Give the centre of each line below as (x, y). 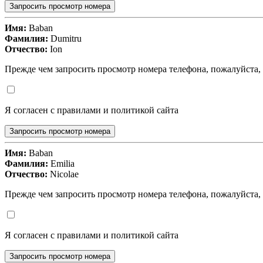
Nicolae (63, 174)
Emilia (61, 164)
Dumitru (65, 39)
